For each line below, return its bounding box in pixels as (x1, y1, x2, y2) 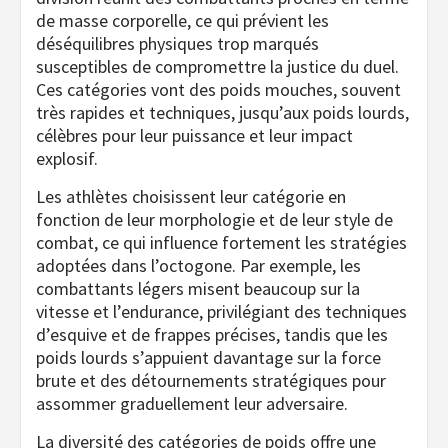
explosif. (36, 146, 98, 170)
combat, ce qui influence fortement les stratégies (36, 230, 407, 254)
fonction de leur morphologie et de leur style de (36, 207, 393, 231)
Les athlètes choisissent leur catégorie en (36, 184, 346, 208)
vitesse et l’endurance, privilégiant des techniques (36, 299, 407, 323)
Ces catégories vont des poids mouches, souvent (36, 77, 401, 101)
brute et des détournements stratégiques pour (36, 368, 386, 392)
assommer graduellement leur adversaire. (36, 391, 348, 415)
